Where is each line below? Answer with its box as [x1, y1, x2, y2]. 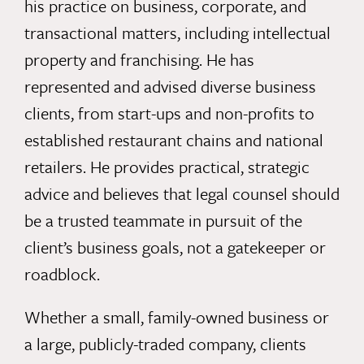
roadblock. [24, 262, 100, 287]
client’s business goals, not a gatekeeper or [24, 235, 326, 260]
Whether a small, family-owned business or [24, 305, 329, 330]
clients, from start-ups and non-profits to [24, 101, 314, 126]
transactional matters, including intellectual [24, 20, 331, 45]
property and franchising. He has [24, 47, 254, 72]
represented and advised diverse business [24, 74, 316, 99]
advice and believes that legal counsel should [24, 181, 340, 206]
